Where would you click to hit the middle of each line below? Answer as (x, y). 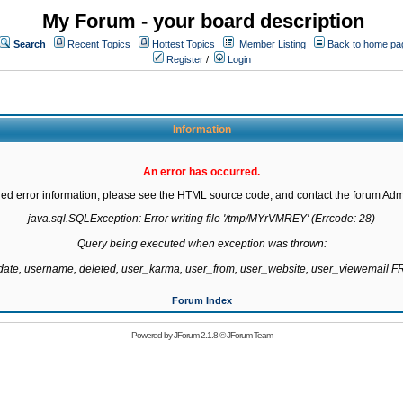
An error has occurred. (201, 172)
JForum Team (249, 335)
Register (184, 59)
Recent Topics (99, 44)
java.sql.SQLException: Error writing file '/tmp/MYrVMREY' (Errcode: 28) (201, 219)
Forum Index (201, 300)
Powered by (152, 335)
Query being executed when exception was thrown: (201, 244)
